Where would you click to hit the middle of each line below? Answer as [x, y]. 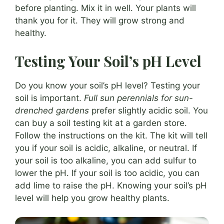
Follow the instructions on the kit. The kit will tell [111, 135]
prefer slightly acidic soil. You [148, 110]
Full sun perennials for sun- [138, 98]
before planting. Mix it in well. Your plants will [105, 8]
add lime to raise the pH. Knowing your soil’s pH [111, 185]
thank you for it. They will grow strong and [100, 21]
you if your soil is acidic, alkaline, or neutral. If [106, 148]
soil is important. [49, 98]
